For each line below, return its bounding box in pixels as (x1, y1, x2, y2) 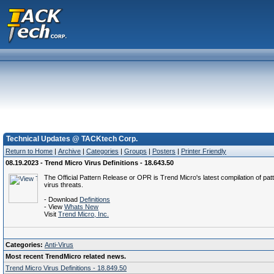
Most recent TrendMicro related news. (6, 253, 126, 260)
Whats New (64, 203, 98, 210)
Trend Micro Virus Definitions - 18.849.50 (6, 264, 127, 272)
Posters (152, 147, 176, 155)
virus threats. (44, 181, 83, 188)
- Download (44, 196, 80, 203)
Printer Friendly (181, 147, 226, 155)
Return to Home (6, 147, 53, 155)
